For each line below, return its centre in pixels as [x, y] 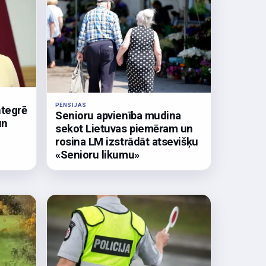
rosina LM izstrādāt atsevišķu [127, 142]
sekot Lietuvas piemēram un [124, 129]
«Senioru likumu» [97, 155]
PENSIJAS [71, 105]
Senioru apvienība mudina [118, 116]
